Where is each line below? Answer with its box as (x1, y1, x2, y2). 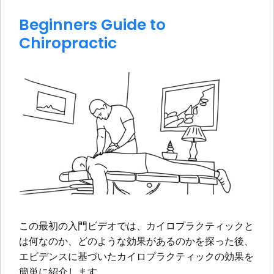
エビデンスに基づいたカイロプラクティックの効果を (19, 250, 254, 262)
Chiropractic (19, 32, 117, 54)
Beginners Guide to (19, 14, 166, 35)
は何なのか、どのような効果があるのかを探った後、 (19, 235, 254, 246)
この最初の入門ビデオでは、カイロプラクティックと (19, 220, 254, 231)
